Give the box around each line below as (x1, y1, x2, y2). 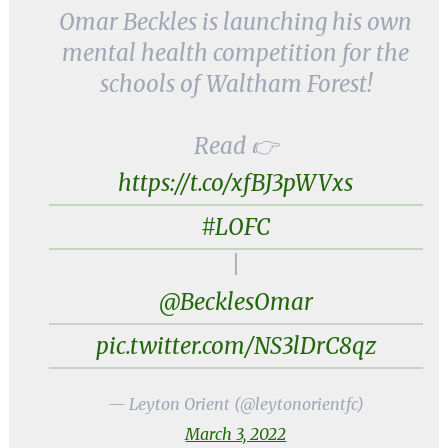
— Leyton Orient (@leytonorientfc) (107, 394, 364, 414)
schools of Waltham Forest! (99, 70, 372, 98)
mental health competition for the (62, 39, 410, 67)
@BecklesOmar (158, 288, 313, 316)
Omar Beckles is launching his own (59, 8, 413, 36)
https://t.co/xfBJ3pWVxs (118, 169, 354, 197)
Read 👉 (193, 132, 278, 160)
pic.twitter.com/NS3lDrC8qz (95, 332, 376, 360)
